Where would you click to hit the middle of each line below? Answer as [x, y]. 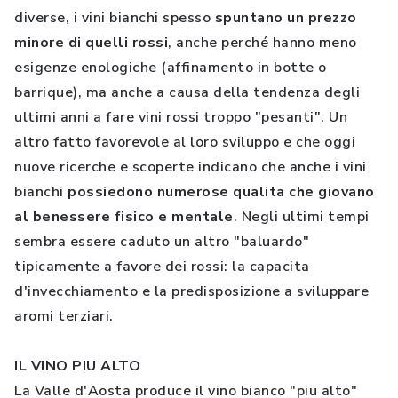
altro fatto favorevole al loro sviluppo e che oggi [185, 142]
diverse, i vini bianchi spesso [115, 18]
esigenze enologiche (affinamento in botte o [171, 68]
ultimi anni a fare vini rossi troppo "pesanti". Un [181, 117]
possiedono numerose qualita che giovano [221, 192]
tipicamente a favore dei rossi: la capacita [162, 267]
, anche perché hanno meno [263, 43]
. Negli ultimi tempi [301, 217]
